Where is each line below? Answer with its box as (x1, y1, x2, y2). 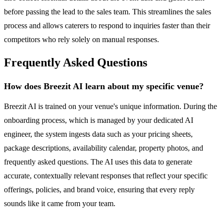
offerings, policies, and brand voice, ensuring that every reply (4, 185, 195, 194)
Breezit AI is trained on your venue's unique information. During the (4, 102, 217, 111)
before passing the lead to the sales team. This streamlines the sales (4, 7, 211, 16)
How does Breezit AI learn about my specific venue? (4, 81, 204, 92)
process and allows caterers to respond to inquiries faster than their (4, 21, 210, 30)
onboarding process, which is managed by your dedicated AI (4, 116, 193, 125)
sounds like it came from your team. (4, 199, 115, 208)
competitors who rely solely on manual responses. (4, 35, 159, 44)
